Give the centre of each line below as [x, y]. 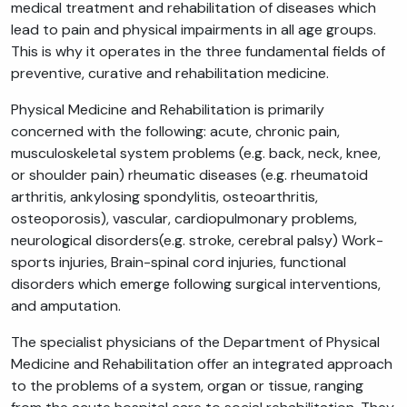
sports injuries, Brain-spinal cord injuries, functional [179, 263]
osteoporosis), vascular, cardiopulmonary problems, [184, 219]
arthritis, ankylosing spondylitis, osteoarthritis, [164, 197]
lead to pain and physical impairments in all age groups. [194, 30]
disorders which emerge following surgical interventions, [196, 284]
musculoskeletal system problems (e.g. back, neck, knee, [196, 154]
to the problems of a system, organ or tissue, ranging [187, 386]
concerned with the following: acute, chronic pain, [175, 132]
